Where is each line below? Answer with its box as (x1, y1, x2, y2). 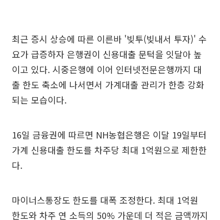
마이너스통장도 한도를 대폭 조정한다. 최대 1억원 (12, 193, 198, 206)
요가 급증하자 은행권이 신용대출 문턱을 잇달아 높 (12, 47, 202, 60)
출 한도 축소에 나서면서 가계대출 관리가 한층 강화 (12, 78, 204, 91)
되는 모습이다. (12, 93, 67, 106)
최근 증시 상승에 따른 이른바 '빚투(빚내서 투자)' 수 (12, 32, 207, 45)
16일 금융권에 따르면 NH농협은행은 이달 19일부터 (12, 128, 207, 141)
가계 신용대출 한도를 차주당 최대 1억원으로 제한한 (12, 143, 207, 156)
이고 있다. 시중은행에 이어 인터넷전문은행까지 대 (12, 62, 202, 76)
